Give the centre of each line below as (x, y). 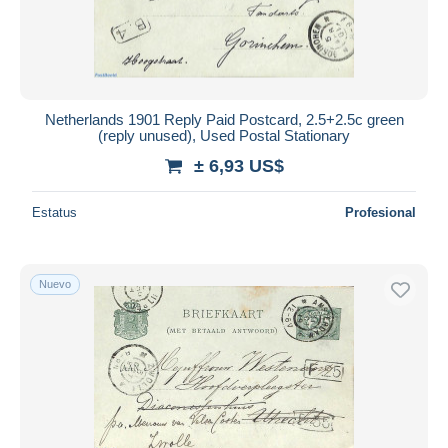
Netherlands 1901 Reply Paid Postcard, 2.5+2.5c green (224, 119)
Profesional (380, 212)
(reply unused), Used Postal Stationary (224, 135)
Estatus (54, 212)
